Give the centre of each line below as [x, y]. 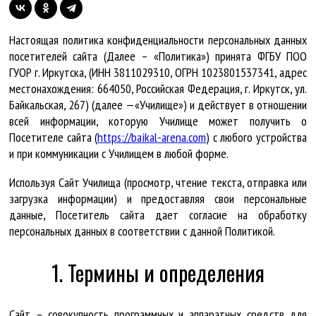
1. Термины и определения [158, 272]
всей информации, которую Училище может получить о [158, 121]
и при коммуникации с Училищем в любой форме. [119, 153]
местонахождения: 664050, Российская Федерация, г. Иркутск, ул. [158, 88]
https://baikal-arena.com [152, 137]
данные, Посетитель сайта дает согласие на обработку [158, 214]
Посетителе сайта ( [54, 137]
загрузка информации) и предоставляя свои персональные [158, 198]
